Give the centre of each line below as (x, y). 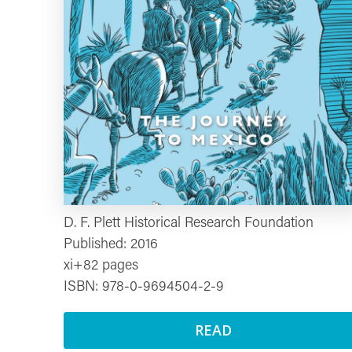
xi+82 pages (101, 266)
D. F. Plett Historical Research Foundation (188, 224)
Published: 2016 (110, 245)
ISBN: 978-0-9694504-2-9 (143, 287)
